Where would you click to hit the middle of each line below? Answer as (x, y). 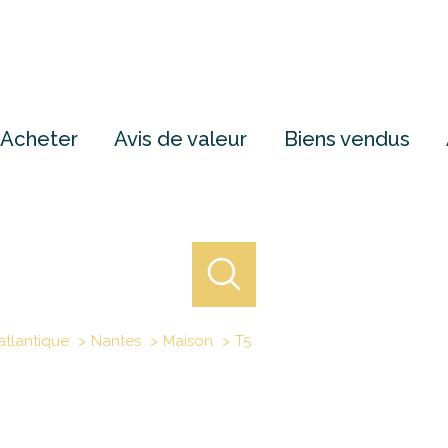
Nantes (115, 340)
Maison (187, 340)
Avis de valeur (181, 138)
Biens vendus (346, 138)
